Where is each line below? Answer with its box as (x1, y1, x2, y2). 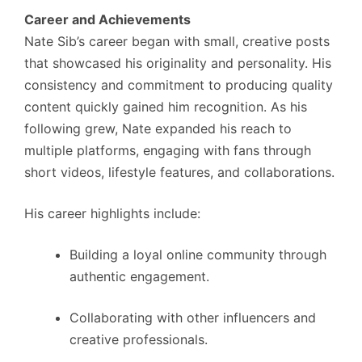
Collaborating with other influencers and (69, 309, 316, 326)
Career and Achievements (24, 11, 191, 28)
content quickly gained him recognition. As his (24, 99, 307, 116)
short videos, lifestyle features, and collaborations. (24, 164, 335, 181)
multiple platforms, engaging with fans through (24, 142, 311, 159)
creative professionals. (69, 331, 208, 348)
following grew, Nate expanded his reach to (24, 120, 292, 137)
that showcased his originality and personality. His (24, 55, 331, 72)
